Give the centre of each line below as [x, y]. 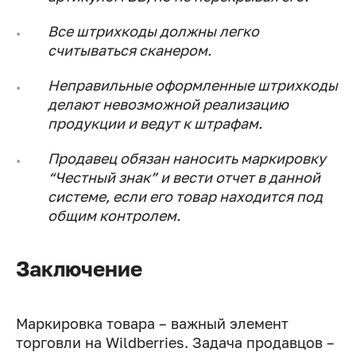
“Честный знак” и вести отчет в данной [184, 178]
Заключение [79, 269]
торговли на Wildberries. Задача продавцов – [175, 343]
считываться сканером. [130, 50]
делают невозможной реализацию [168, 104]
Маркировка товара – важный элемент [152, 324]
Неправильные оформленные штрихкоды [193, 85]
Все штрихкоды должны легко [153, 31]
